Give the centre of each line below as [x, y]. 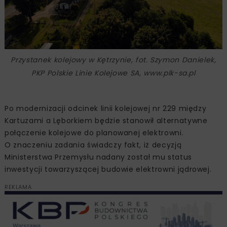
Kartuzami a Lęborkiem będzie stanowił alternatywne [106, 121]
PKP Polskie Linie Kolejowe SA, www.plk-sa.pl [113, 73]
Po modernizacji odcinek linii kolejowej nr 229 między [106, 109]
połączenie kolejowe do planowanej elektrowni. [94, 133]
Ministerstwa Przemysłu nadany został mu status [98, 157]
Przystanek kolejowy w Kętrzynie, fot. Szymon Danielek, [113, 60]
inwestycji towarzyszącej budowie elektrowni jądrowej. [108, 169]
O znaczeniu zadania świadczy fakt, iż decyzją [93, 145]
